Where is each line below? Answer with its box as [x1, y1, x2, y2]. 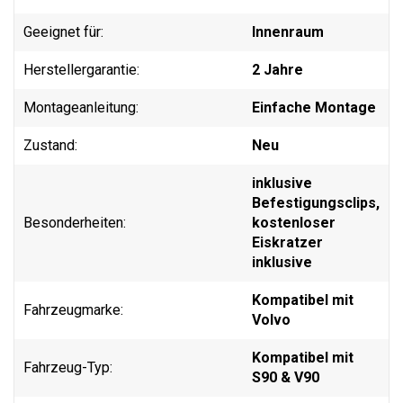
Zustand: [23, 136, 77, 154]
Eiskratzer [252, 233, 323, 251]
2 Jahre [252, 60, 303, 78]
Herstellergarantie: [23, 60, 139, 78]
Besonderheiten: [23, 213, 126, 231]
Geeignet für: [23, 22, 103, 40]
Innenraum [252, 22, 324, 40]
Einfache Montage [252, 98, 376, 116]
